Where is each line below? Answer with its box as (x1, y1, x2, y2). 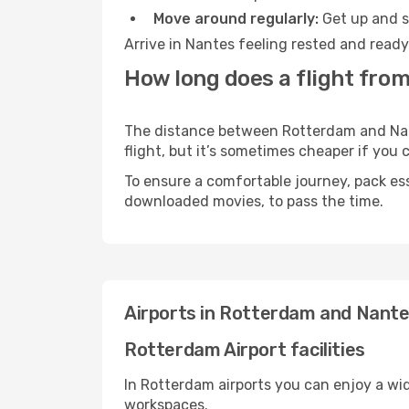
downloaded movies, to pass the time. (124, 193, 383, 210)
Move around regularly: (153, 10, 319, 27)
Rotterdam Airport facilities (124, 339, 365, 361)
